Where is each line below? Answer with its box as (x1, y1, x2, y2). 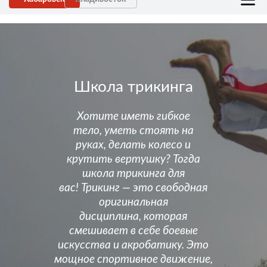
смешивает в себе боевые (69, 225, 198, 237)
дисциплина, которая (79, 211, 188, 223)
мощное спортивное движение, (54, 254, 213, 266)
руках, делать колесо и (76, 139, 191, 151)
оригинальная (98, 197, 168, 209)
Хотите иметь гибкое (76, 111, 190, 123)
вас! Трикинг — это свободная (59, 182, 208, 194)
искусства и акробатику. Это (58, 240, 209, 252)
